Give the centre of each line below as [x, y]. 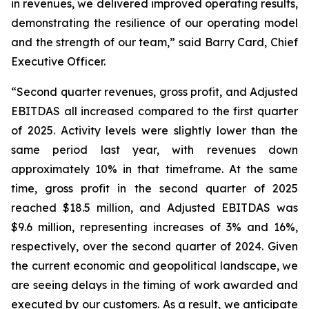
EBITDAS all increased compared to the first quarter [154, 111]
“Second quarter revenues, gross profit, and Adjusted [154, 92]
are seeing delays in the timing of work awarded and [154, 285]
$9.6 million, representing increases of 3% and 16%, [154, 227]
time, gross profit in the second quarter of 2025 [154, 188]
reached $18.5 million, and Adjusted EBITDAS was [154, 208]
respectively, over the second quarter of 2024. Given [154, 246]
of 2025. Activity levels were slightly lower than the [154, 130]
